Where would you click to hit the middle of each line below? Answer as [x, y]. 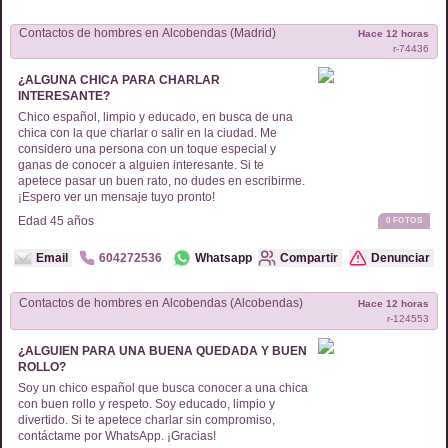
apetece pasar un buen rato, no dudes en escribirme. [161, 180]
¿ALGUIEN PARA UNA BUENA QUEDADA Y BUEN [162, 351]
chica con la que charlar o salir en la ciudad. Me [147, 132]
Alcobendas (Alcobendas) [266, 303]
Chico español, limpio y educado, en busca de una [155, 116]
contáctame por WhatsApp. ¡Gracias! [117, 436]
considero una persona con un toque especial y [147, 148]
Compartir [309, 258]
